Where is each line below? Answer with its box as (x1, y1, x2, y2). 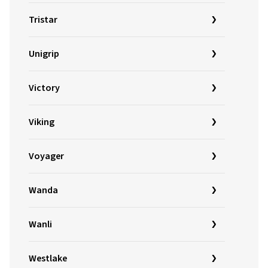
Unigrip (29, 47, 59, 60)
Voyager (29, 150, 64, 163)
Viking (29, 115, 54, 129)
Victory (29, 81, 60, 95)
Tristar (29, 13, 57, 26)
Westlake (29, 252, 67, 265)
